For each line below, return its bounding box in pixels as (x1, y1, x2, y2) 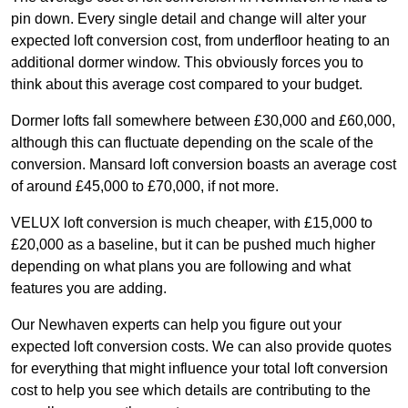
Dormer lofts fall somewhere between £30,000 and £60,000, (11, 113, 395, 129)
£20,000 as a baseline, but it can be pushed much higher (11, 237, 375, 253)
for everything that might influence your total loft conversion (11, 361, 388, 377)
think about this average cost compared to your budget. (11, 76, 362, 93)
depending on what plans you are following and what (11, 259, 351, 275)
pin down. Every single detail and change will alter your (11, 11, 366, 27)
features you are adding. (11, 280, 167, 297)
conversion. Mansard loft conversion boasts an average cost (11, 157, 396, 173)
